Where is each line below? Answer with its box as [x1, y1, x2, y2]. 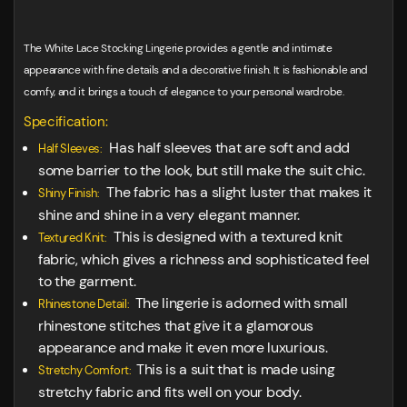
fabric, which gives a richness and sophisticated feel [38, 250, 371, 270]
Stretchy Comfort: [38, 362, 136, 379]
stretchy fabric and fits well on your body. [38, 382, 302, 402]
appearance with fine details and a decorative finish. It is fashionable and [24, 63, 368, 78]
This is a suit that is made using [135, 360, 335, 380]
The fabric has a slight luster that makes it [99, 183, 372, 203]
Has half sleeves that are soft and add [102, 138, 351, 158]
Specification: [24, 113, 108, 132]
